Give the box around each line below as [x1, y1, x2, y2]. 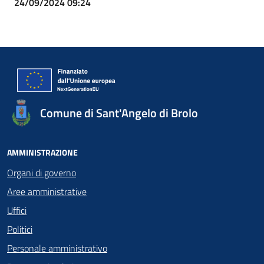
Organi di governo [7, 166, 76, 180]
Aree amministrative [7, 184, 87, 199]
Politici [7, 222, 32, 236]
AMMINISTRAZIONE [7, 146, 78, 159]
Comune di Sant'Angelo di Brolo [40, 104, 198, 122]
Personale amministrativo [7, 241, 107, 255]
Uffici [7, 203, 27, 217]
